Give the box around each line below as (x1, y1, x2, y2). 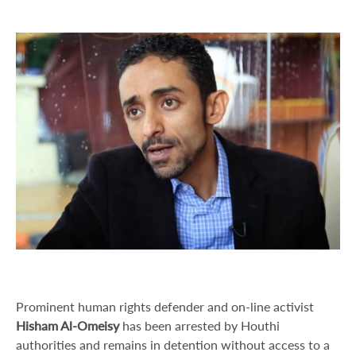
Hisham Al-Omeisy (16, 318, 119, 334)
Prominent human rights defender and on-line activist (16, 299, 314, 315)
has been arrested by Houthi (119, 318, 280, 334)
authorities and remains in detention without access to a (16, 337, 330, 353)
